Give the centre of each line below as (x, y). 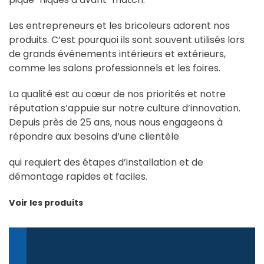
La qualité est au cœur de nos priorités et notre (117, 94)
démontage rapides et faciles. (78, 176)
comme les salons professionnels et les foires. (115, 68)
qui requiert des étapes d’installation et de (106, 162)
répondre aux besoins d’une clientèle (94, 136)
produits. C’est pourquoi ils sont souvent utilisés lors (127, 39)
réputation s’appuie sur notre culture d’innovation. (125, 108)
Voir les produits (46, 202)
